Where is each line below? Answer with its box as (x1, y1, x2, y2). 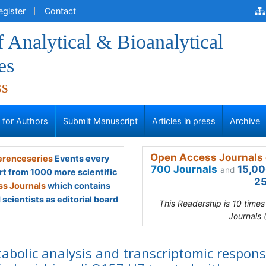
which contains (46, 180, 110, 191)
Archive (230, 116, 261, 126)
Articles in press (152, 116, 216, 126)
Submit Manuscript (62, 116, 138, 126)
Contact (45, 6, 76, 16)
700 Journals (151, 163, 217, 175)
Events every (52, 153, 109, 163)
